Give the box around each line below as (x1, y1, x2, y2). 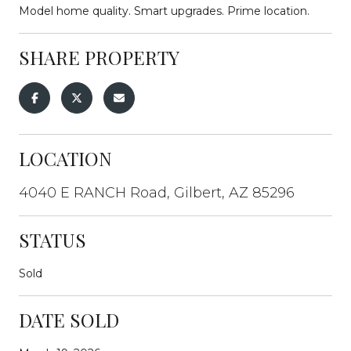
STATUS (19, 226, 86, 252)
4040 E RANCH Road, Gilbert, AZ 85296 (19, 183, 295, 201)
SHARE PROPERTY (19, 44, 179, 70)
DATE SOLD (19, 306, 119, 332)
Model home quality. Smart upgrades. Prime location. (19, 3, 309, 18)
